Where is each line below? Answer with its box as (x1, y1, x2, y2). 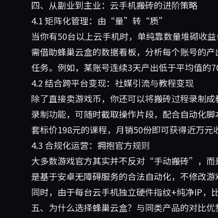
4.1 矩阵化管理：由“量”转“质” (31, 14, 167, 27)
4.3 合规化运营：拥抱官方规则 (31, 139, 150, 151)
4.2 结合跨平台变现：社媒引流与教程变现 (31, 76, 194, 89)
